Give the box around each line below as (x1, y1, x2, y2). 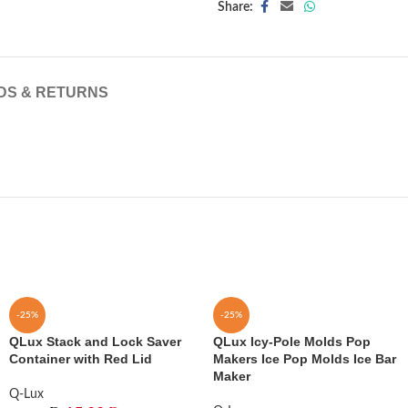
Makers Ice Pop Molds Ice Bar (213, 352, 396, 366)
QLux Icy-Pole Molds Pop (213, 334, 371, 349)
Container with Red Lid (9, 352, 152, 366)
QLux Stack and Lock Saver (9, 334, 181, 349)
